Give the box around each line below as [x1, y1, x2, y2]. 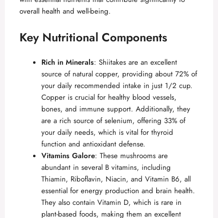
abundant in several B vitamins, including [41, 162, 171, 173]
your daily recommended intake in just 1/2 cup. [41, 80, 193, 91]
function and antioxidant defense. [41, 138, 145, 149]
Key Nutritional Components [19, 28, 167, 46]
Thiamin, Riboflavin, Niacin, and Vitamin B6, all [41, 173, 191, 184]
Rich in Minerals [41, 56, 94, 68]
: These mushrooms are [95, 150, 168, 161]
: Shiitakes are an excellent [94, 56, 177, 68]
